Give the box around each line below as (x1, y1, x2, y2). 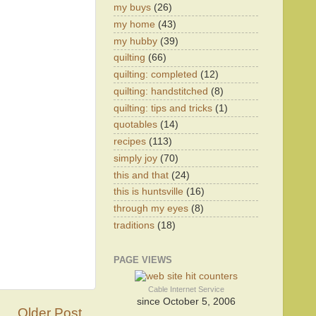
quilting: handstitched (114, 85, 208, 97)
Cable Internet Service (147, 284, 224, 293)
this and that (114, 169, 169, 181)
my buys (114, 2, 151, 13)
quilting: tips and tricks (114, 102, 212, 114)
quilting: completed (114, 69, 197, 80)
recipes (114, 136, 146, 147)
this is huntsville (114, 186, 183, 197)
